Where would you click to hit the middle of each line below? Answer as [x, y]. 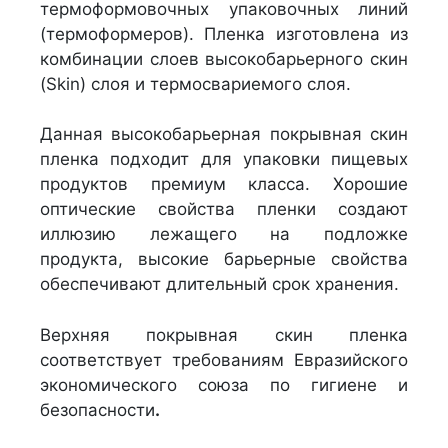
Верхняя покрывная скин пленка [224, 334]
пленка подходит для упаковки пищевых [224, 159]
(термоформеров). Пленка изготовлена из [224, 33]
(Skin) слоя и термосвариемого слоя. [195, 83]
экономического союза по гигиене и [224, 384]
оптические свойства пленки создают [224, 209]
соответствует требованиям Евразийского [224, 359]
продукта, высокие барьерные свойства [224, 259]
